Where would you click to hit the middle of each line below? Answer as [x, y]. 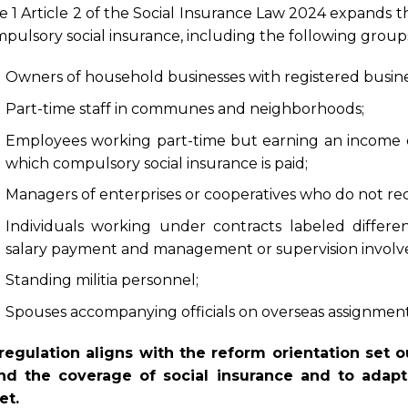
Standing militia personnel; [102, 280]
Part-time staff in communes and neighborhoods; [184, 108]
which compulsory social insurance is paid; [156, 163]
